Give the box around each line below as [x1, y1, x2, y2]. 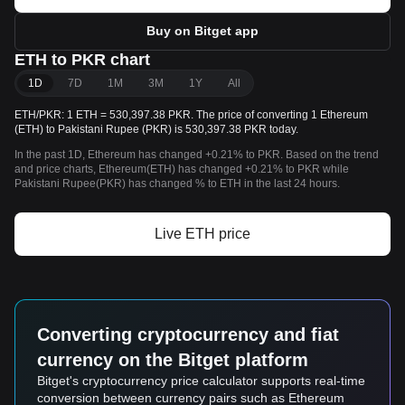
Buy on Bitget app [146, 24, 259, 38]
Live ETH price [155, 226, 250, 241]
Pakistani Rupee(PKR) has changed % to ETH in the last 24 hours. [14, 177, 340, 190]
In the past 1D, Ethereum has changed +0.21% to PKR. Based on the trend [14, 148, 379, 161]
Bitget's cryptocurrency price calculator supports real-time [37, 373, 365, 388]
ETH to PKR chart [14, 51, 150, 69]
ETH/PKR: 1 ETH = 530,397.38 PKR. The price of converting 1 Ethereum [14, 108, 368, 121]
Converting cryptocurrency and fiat [37, 325, 339, 344]
